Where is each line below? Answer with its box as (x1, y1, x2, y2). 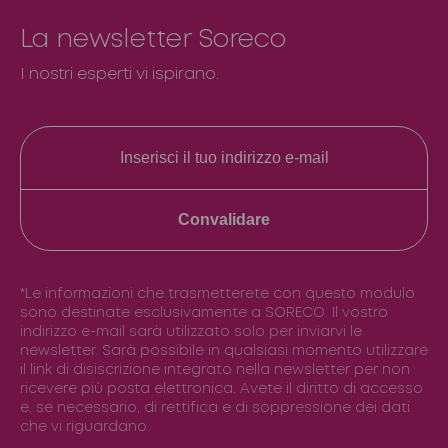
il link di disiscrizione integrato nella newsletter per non (20, 364, 410, 376)
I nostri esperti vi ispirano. (20, 67, 219, 82)
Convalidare (178, 211, 270, 228)
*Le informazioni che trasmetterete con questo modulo (20, 288, 415, 300)
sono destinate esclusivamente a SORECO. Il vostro (20, 307, 388, 319)
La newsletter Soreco (20, 28, 286, 52)
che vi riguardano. (20, 421, 150, 433)
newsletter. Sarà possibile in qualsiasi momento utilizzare (20, 345, 428, 357)
